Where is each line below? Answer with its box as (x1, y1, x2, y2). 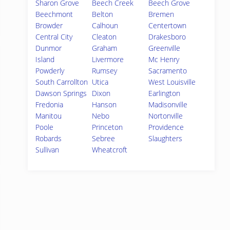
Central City (35, 32, 72, 42)
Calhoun (92, 21, 119, 30)
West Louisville (148, 77, 196, 87)
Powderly (35, 66, 64, 75)
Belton (92, 9, 113, 19)
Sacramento (148, 66, 187, 75)
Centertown (148, 21, 187, 30)
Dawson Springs (35, 88, 87, 98)
